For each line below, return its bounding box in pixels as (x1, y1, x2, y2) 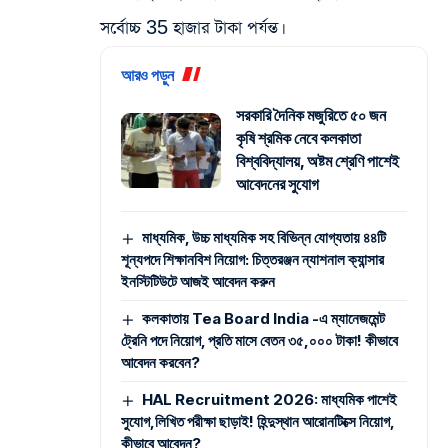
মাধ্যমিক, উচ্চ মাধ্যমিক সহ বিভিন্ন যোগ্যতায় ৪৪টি (142, 228, 387, 248)
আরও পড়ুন (121, 66, 174, 86)
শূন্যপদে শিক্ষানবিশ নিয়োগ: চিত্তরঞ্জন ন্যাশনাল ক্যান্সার (121, 250, 384, 270)
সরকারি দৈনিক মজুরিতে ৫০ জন (236, 105, 386, 126)
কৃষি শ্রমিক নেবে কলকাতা (236, 128, 361, 149)
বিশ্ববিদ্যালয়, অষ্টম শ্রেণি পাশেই (236, 151, 399, 172)
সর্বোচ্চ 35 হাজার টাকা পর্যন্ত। (100, 17, 281, 41)
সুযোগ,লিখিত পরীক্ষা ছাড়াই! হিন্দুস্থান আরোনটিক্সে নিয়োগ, (121, 412, 395, 432)
